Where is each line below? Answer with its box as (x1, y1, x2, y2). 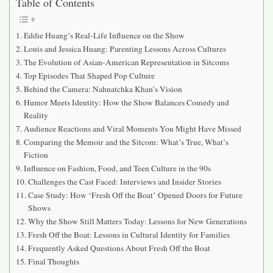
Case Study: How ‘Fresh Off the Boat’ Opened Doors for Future (27, 189, 243, 200)
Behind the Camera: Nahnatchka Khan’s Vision (23, 83, 182, 94)
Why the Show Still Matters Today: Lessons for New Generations (27, 215, 247, 227)
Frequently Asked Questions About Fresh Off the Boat (27, 242, 210, 253)
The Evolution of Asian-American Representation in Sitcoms (23, 56, 229, 68)
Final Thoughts (27, 255, 79, 267)
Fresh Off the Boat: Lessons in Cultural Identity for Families (27, 229, 230, 240)
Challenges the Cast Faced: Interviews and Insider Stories (27, 175, 221, 187)
